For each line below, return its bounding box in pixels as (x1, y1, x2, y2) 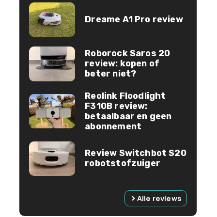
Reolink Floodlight (85, 90, 166, 101)
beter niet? (85, 68, 137, 79)
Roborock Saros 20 (85, 48, 170, 59)
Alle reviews (137, 193, 182, 204)
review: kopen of (85, 58, 160, 69)
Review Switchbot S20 (85, 148, 186, 159)
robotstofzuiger (85, 158, 160, 169)
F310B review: (85, 100, 148, 111)
